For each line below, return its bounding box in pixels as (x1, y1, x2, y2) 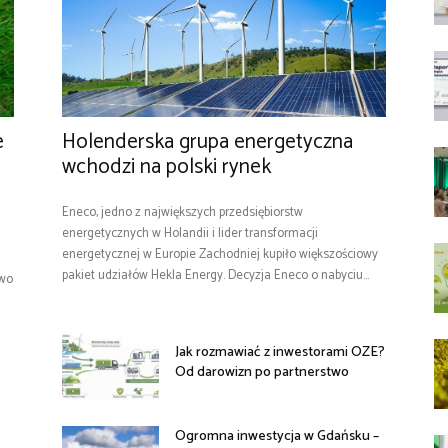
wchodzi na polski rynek (62, 150, 271, 185)
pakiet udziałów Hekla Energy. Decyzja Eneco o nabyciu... (62, 265, 369, 287)
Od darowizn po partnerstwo (175, 361, 350, 385)
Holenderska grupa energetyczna (62, 125, 353, 160)
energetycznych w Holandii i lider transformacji (62, 223, 318, 245)
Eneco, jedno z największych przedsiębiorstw (62, 202, 303, 224)
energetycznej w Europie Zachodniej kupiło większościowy (62, 244, 378, 266)
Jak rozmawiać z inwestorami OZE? (175, 341, 386, 365)
